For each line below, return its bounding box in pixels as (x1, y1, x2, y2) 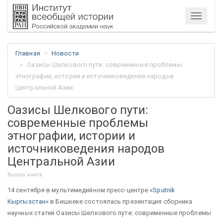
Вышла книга (7, 171, 43, 178)
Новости (52, 50, 79, 57)
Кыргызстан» (7, 197, 51, 205)
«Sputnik (148, 186, 175, 194)
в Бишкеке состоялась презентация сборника (50, 197, 193, 205)
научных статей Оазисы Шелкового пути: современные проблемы (7, 209, 211, 217)
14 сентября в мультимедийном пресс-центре (7, 186, 149, 194)
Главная (15, 50, 40, 57)
